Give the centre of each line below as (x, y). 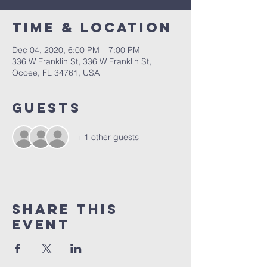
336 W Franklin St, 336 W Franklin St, (82, 61)
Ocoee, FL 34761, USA (56, 73)
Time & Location (92, 27)
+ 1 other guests (108, 137)
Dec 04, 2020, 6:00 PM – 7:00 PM (76, 50)
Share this (65, 209)
